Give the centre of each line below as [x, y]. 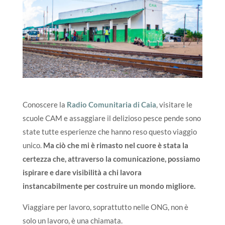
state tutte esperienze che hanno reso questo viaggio [109, 131]
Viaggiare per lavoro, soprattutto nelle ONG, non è [105, 207]
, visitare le [174, 104]
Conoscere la [44, 104]
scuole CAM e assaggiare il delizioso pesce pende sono [111, 118]
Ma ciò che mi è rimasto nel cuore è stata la [116, 145]
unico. [33, 145]
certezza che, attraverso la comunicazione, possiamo [111, 158]
